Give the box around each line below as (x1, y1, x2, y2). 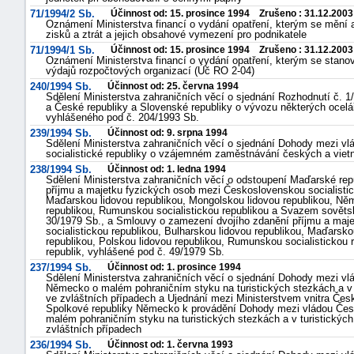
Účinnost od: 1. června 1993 (107, 339, 233, 350)
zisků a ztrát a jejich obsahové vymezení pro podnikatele (46, 28, 307, 40)
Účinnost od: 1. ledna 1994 (107, 164, 226, 175)
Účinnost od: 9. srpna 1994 (107, 127, 228, 138)
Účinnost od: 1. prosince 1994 (107, 262, 241, 273)
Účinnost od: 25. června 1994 (107, 81, 239, 92)
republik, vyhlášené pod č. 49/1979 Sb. (46, 246, 224, 258)
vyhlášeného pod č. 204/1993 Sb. (46, 111, 199, 123)
